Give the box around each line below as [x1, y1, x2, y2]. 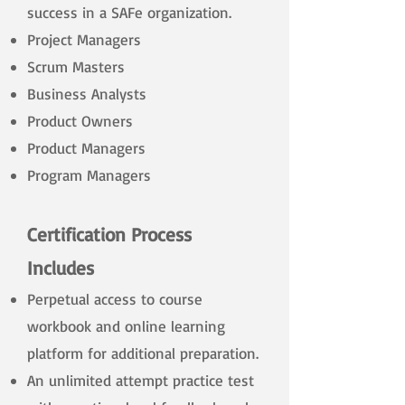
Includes [27, 256, 94, 280]
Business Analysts [27, 84, 146, 104]
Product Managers [27, 138, 146, 158]
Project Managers [27, 30, 141, 50]
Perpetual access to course [27, 289, 202, 309]
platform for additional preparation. [27, 344, 259, 363]
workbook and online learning [27, 316, 225, 336]
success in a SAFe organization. [27, 3, 231, 23]
